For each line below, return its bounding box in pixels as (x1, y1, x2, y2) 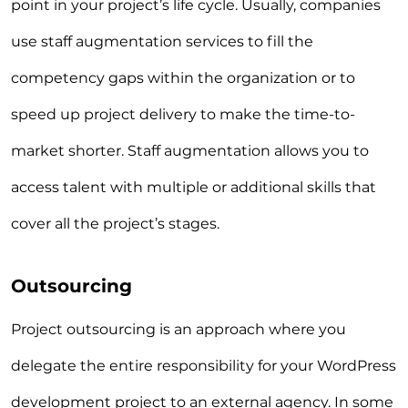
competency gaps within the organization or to (11, 69, 355, 87)
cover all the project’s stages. (11, 215, 219, 233)
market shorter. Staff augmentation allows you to (11, 142, 369, 160)
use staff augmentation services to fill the (11, 33, 313, 51)
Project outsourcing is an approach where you (11, 320, 346, 338)
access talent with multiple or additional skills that (11, 178, 376, 197)
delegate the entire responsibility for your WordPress (11, 356, 396, 374)
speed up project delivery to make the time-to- (11, 106, 355, 124)
